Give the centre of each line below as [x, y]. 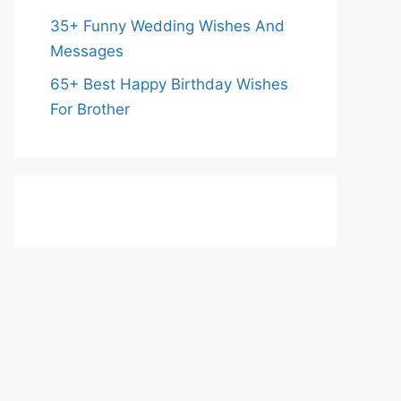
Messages [87, 51]
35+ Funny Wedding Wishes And [167, 26]
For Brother [90, 109]
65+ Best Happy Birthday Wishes [169, 84]
